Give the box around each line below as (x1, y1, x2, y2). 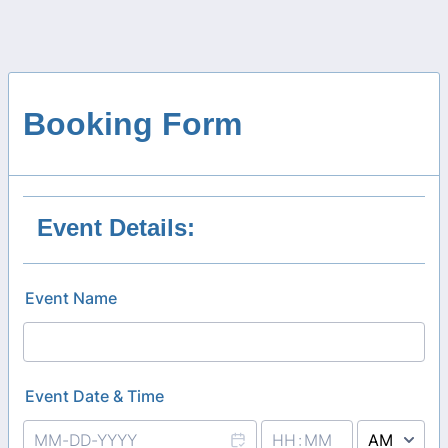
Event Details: (37, 214, 195, 241)
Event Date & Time (25, 386, 164, 406)
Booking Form (23, 106, 242, 142)
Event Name (25, 288, 117, 308)
